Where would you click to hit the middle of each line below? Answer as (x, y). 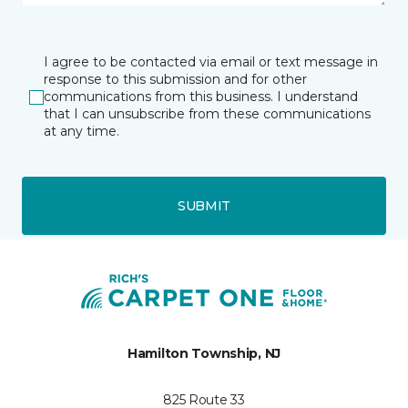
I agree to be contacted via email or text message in (211, 62)
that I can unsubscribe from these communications (207, 114)
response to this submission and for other (175, 79)
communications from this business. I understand (201, 97)
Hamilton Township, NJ (204, 353)
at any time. (82, 131)
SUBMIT (204, 205)
